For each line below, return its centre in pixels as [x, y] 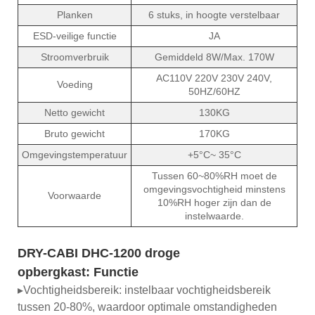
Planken [75, 14]
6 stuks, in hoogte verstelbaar [214, 14]
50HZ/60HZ [214, 91]
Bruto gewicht [75, 133]
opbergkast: [56, 272]
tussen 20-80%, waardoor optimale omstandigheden [147, 307]
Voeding [75, 84]
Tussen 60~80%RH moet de [214, 175]
